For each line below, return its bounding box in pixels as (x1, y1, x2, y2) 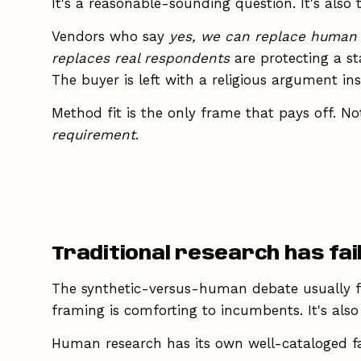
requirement (52, 126, 135, 143)
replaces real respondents (52, 49, 230, 66)
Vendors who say (52, 27, 169, 44)
